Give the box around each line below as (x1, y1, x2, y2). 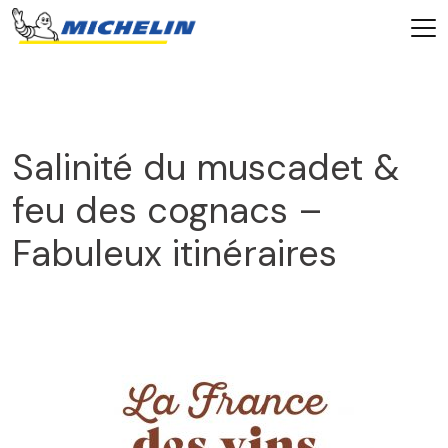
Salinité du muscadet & (12, 144, 400, 191)
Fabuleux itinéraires (12, 230, 347, 277)
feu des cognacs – (12, 187, 323, 234)
